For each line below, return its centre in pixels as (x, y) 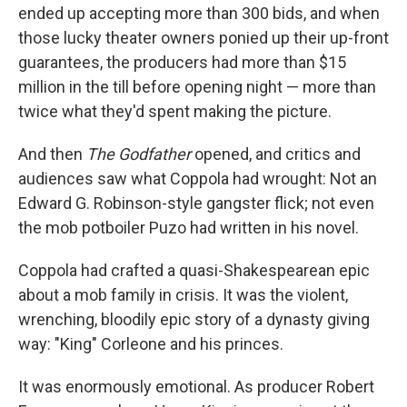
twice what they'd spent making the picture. (175, 112)
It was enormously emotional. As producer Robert (196, 387)
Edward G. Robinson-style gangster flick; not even (196, 203)
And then (52, 154)
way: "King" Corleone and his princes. (151, 344)
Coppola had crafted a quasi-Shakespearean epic (194, 271)
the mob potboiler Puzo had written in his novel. (189, 228)
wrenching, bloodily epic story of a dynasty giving (194, 320)
